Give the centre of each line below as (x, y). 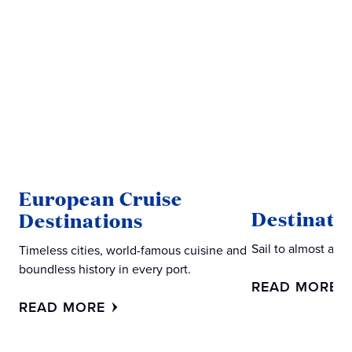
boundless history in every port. (105, 269)
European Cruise (101, 198)
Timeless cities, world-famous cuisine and (133, 250)
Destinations (81, 220)
